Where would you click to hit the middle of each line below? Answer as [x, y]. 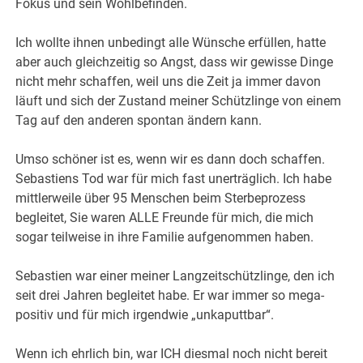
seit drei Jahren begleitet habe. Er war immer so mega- [170, 296]
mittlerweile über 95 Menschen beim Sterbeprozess [161, 199]
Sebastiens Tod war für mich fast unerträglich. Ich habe [174, 179]
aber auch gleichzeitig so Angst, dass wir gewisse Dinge [175, 62]
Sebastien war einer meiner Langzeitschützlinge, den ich [175, 276]
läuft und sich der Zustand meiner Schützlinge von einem [179, 101]
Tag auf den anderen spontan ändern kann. [139, 121]
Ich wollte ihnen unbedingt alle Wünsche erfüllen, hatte [171, 43]
